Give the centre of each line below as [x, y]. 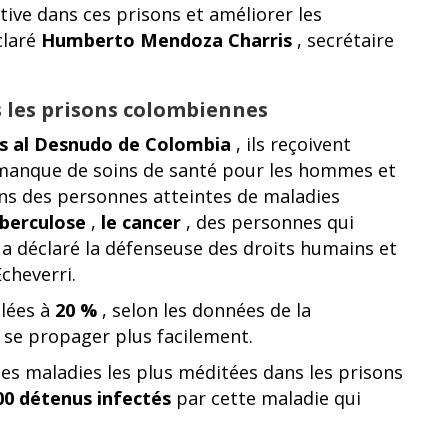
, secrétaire [343, 40]
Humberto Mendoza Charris [166, 40]
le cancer [141, 222]
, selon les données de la [204, 310]
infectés [134, 398]
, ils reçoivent [291, 144]
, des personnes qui [267, 222]
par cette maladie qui [266, 398]
